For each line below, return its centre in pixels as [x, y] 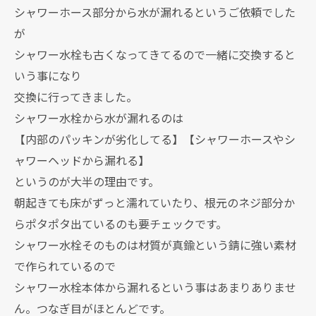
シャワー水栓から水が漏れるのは [99, 118]
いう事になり [48, 75]
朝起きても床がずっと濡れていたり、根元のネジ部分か [154, 202]
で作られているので [65, 266]
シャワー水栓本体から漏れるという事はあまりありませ [155, 287]
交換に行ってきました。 [76, 97]
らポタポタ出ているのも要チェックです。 [121, 224]
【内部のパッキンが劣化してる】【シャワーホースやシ [155, 139]
